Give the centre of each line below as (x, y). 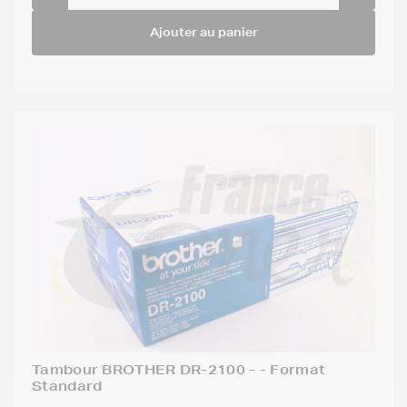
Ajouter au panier (203, 32)
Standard (67, 386)
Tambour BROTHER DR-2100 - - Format (179, 369)
